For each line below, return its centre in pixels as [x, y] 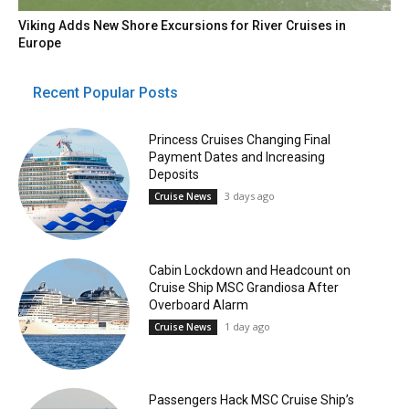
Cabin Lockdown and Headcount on [249, 270]
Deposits [173, 175]
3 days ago [249, 196]
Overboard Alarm [198, 304]
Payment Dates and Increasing [236, 157]
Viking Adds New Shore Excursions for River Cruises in [183, 26]
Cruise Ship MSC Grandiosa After [243, 287]
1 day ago [247, 326]
